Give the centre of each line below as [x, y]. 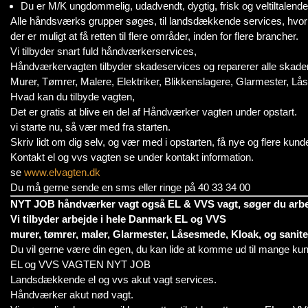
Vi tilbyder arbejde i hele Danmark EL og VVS [118, 219]
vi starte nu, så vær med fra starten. [90, 127]
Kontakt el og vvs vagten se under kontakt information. [132, 157]
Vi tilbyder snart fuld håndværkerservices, [103, 51]
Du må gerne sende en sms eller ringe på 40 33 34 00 [130, 187]
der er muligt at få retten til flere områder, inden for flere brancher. [154, 36]
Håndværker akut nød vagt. [72, 295]
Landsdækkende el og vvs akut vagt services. [113, 279]
